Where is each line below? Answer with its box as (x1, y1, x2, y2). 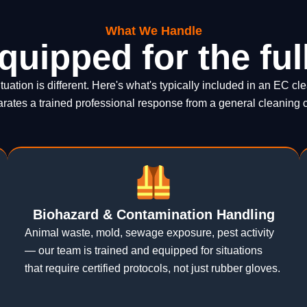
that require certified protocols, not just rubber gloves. (24, 262, 280, 275)
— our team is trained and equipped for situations (24, 245, 262, 257)
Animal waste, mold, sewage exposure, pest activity (24, 227, 274, 239)
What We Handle (105, 24, 202, 38)
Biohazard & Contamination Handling (32, 207, 275, 223)
